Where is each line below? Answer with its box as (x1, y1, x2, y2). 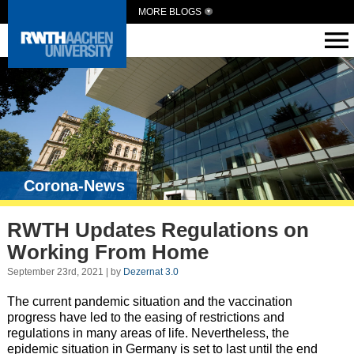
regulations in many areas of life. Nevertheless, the (6, 326, 289, 340)
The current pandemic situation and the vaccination (6, 294, 292, 308)
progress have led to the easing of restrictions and (6, 310, 284, 324)
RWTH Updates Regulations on (6, 218, 309, 243)
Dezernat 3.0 (122, 265, 179, 277)
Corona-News (24, 176, 125, 194)
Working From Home (6, 240, 209, 265)
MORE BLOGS (138, 6, 201, 17)
